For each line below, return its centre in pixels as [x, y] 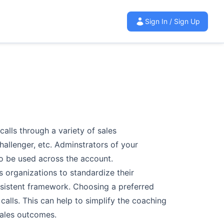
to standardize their [97, 173]
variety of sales [87, 131]
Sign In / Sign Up [172, 21]
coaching [149, 201]
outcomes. [37, 215]
